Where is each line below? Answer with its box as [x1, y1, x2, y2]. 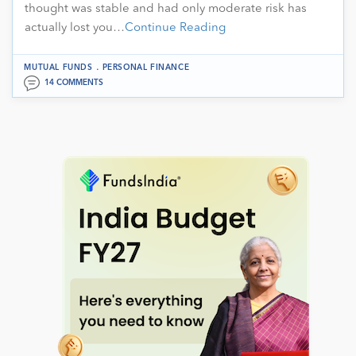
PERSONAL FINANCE [102, 63, 190, 72]
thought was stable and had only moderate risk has [25, 2, 307, 15]
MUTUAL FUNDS [24, 63, 93, 72]
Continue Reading [125, 21, 226, 34]
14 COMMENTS [44, 78, 103, 87]
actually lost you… [25, 21, 125, 34]
